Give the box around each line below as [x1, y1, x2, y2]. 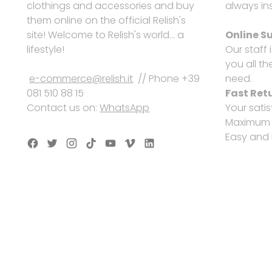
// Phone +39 [133, 72, 200, 86]
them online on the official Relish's [27, 13, 186, 27]
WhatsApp [100, 101, 150, 115]
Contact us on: [27, 101, 100, 115]
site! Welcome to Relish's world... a [27, 28, 185, 42]
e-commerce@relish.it [29, 72, 134, 86]
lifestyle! [27, 42, 65, 56]
